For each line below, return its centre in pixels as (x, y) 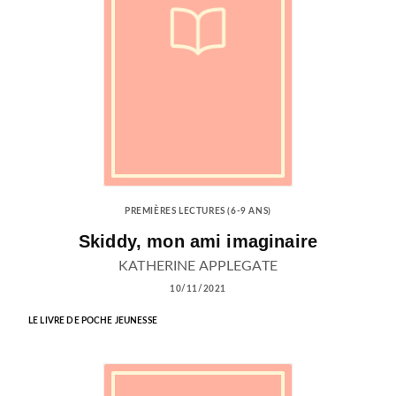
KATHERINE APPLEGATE (198, 266)
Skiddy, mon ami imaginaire (198, 241)
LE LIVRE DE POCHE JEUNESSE (93, 320)
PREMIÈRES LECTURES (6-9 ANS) (198, 211)
